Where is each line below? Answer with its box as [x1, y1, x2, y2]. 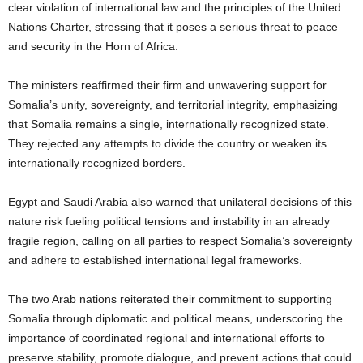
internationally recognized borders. [8, 156, 186, 170]
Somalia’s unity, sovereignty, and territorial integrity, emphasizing [8, 98, 338, 112]
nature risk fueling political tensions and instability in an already [8, 215, 330, 228]
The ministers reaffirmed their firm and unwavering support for [8, 79, 327, 92]
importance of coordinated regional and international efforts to [8, 331, 325, 345]
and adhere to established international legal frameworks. [8, 254, 302, 267]
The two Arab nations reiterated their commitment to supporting [8, 293, 332, 306]
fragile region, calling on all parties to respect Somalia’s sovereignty [8, 234, 352, 248]
